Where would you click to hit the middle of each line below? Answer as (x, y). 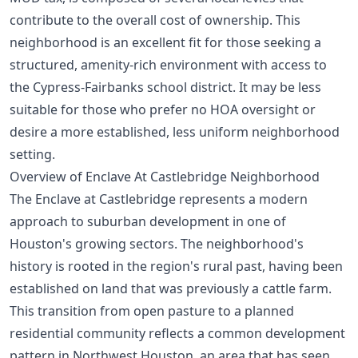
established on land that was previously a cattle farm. (171, 288)
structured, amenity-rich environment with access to (168, 64)
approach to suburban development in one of (148, 221)
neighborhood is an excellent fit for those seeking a (165, 42)
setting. (32, 154)
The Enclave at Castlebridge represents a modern (159, 199)
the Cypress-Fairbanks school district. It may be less (165, 87)
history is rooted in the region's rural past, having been (176, 266)
